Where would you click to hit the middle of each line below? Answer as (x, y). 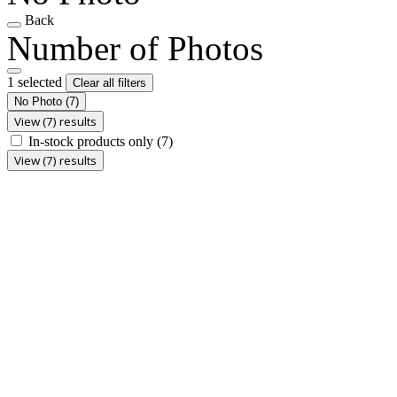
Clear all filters (109, 82)
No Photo (40, 101)
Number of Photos (135, 48)
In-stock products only (93, 141)
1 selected (36, 82)
